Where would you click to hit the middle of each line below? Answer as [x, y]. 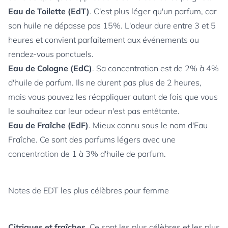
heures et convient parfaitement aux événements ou [104, 40]
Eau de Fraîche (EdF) [48, 125]
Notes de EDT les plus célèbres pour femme [89, 190]
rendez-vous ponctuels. [51, 54]
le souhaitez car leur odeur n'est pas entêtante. [94, 111]
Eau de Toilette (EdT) [49, 11]
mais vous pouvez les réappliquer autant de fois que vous [113, 97]
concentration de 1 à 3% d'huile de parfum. [87, 154]
